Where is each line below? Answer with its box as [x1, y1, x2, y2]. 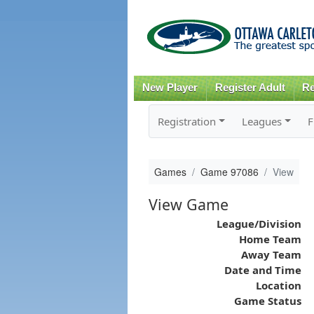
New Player [142, 82, 198, 93]
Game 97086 [200, 164, 259, 179]
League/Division [216, 216, 301, 231]
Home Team [238, 231, 301, 246]
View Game [148, 193, 228, 214]
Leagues [241, 114, 282, 128]
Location [255, 278, 301, 292]
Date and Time [224, 262, 301, 277]
